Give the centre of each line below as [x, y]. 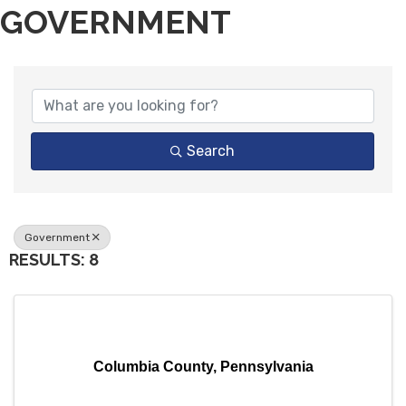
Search [211, 150]
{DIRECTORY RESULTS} [189, 70]
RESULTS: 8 [54, 259]
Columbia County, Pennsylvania [203, 366]
